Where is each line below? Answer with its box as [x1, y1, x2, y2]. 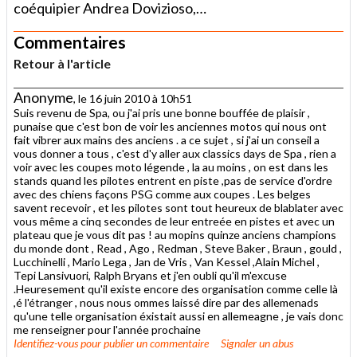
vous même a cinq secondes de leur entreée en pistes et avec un [14, 214, 335, 228]
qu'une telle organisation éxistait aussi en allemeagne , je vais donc [14, 308, 343, 323]
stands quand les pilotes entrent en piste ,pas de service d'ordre [14, 173, 332, 187]
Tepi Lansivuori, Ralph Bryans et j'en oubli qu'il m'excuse [14, 268, 287, 282]
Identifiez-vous [14, 335, 78, 350]
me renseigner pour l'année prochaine [14, 322, 201, 336]
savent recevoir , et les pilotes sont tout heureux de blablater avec [14, 200, 343, 214]
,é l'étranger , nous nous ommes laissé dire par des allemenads [14, 295, 319, 309]
